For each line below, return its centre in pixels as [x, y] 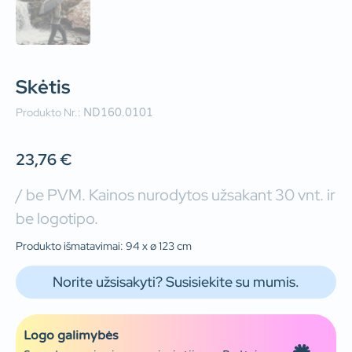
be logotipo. [57, 218]
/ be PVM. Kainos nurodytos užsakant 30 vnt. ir [176, 194]
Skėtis [43, 87]
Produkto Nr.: [49, 112]
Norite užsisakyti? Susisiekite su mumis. [176, 282]
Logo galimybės [71, 336]
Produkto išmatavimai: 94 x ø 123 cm [104, 246]
